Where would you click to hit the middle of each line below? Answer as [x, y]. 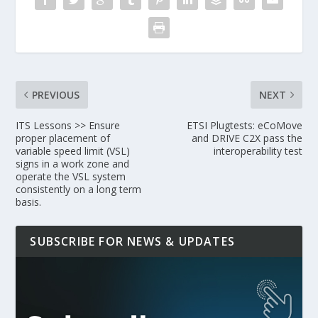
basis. [29, 202]
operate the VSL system [71, 177]
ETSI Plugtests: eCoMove [244, 126]
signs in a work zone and [73, 164]
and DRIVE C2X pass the [247, 138]
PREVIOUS [56, 95]
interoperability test [258, 151]
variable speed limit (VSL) [73, 151]
